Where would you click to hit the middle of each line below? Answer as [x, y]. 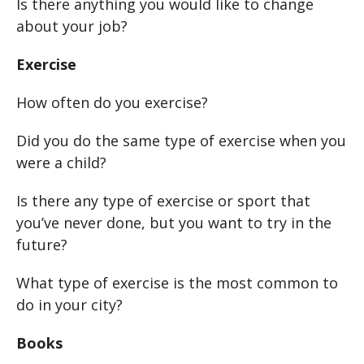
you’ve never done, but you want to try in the [174, 223]
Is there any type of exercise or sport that [163, 201]
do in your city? [69, 305]
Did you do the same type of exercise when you [181, 141]
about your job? [72, 26]
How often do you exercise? [112, 102]
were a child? [61, 162]
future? [42, 245]
